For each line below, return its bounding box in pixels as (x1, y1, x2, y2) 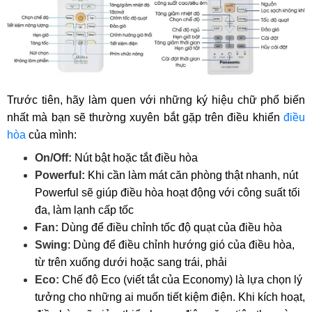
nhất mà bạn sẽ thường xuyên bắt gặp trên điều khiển (7, 111, 283, 123)
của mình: (26, 128, 77, 141)
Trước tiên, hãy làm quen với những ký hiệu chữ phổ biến (7, 93, 305, 106)
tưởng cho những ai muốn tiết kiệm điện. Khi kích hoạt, (35, 290, 305, 303)
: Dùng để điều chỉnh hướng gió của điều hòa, (68, 238, 295, 251)
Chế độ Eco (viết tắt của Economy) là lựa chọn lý (59, 273, 302, 286)
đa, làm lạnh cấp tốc (35, 203, 134, 216)
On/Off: (35, 151, 75, 164)
